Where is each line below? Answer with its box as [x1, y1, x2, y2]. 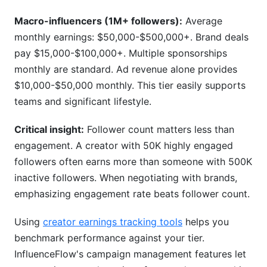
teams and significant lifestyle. [14, 95, 151, 107]
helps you [182, 216, 229, 228]
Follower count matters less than [84, 123, 234, 135]
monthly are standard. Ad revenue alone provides [14, 63, 237, 75]
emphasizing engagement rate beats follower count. [14, 188, 250, 200]
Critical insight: [14, 123, 84, 135]
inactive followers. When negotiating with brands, [14, 172, 237, 184]
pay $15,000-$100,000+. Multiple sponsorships [14, 47, 227, 59]
